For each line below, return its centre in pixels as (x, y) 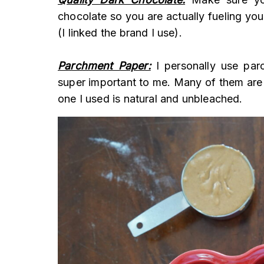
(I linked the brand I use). (120, 33)
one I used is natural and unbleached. (150, 99)
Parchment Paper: (104, 66)
